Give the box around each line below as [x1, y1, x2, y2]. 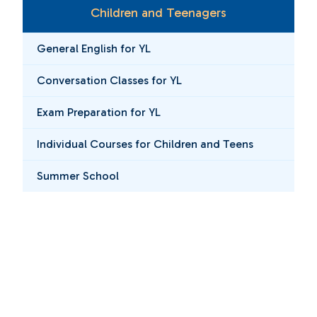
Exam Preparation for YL [37, 105, 161, 120]
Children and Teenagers [90, 5, 226, 21]
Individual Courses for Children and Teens [37, 137, 254, 151]
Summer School [37, 169, 120, 183]
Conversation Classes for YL [37, 74, 183, 88]
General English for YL [37, 42, 151, 56]
